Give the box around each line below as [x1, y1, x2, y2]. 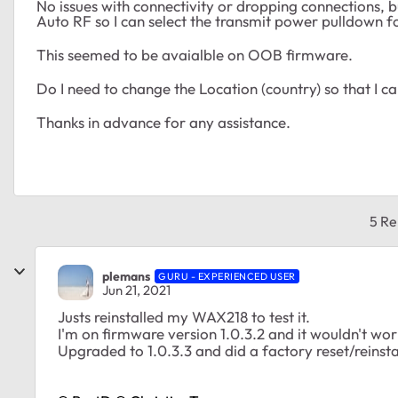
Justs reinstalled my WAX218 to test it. [58, 307, 310, 326]
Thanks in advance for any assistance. [36, 113, 291, 131]
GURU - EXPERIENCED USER [158, 269, 296, 283]
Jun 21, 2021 [102, 281, 171, 298]
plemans [102, 267, 150, 284]
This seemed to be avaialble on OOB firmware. [36, 45, 356, 64]
